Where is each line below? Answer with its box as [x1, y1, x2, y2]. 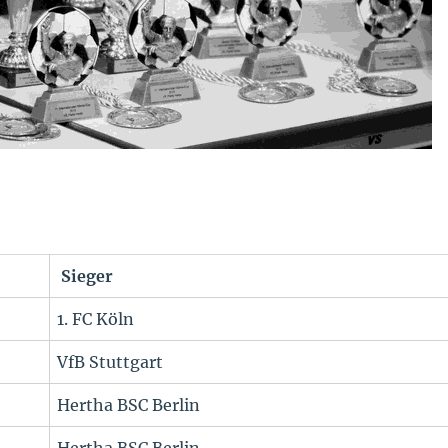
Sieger [57, 266, 114, 287]
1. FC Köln [57, 309, 135, 330]
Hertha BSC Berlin [57, 395, 201, 416]
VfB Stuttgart [57, 352, 164, 373]
